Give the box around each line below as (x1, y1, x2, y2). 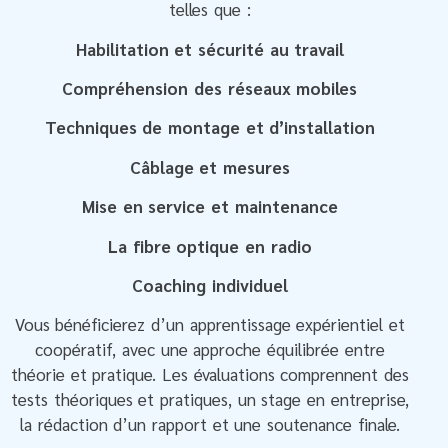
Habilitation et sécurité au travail (75, 37, 345, 60)
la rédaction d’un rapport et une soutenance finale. (19, 413, 400, 436)
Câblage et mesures (129, 155, 291, 178)
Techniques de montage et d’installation (44, 116, 376, 139)
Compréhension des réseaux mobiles (62, 76, 358, 99)
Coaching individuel (132, 273, 288, 296)
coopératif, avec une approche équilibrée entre (35, 338, 385, 361)
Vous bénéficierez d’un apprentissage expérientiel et (14, 313, 406, 336)
